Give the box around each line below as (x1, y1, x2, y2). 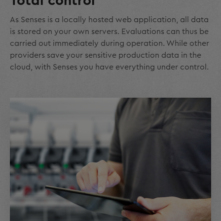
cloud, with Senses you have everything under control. (10, 63, 209, 71)
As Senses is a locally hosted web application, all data (10, 15, 209, 24)
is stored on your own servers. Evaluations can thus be (10, 27, 209, 36)
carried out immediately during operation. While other (10, 39, 209, 47)
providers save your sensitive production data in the (10, 51, 201, 59)
